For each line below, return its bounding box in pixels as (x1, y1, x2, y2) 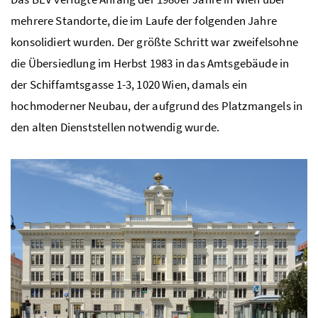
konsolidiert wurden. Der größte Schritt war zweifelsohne (11, 34, 298, 50)
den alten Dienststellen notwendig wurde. (11, 119, 220, 136)
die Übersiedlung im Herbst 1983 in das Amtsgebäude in (11, 55, 290, 72)
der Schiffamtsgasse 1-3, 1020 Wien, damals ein (11, 77, 248, 93)
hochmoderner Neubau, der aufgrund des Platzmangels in (11, 98, 303, 114)
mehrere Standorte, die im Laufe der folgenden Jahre (11, 13, 277, 29)
